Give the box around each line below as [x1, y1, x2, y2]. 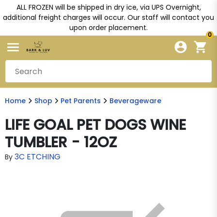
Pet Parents [61, 96, 101, 106]
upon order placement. [69, 23, 148, 32]
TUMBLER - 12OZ [5, 132, 117, 153]
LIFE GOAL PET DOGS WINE [5, 115, 186, 135]
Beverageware [109, 96, 161, 106]
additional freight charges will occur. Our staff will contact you [3, 13, 214, 22]
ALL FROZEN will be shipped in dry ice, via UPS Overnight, [16, 2, 201, 12]
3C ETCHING [15, 151, 61, 162]
